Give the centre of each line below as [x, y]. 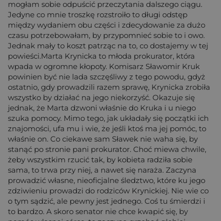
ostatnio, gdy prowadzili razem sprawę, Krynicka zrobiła [109, 87]
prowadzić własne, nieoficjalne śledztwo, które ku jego [107, 181]
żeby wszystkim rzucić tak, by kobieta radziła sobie [100, 160]
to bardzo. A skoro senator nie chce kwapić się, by [98, 212]
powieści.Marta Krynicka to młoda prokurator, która [101, 56]
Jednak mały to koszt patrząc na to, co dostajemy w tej [108, 46]
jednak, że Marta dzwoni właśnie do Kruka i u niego [102, 108]
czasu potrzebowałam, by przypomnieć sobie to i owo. [106, 36]
